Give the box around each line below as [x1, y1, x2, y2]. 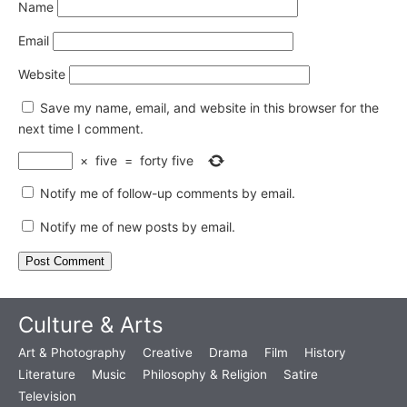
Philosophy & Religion [143, 366, 267, 382]
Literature [18, 366, 75, 382]
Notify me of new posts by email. [40, 218, 235, 234]
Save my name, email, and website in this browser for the [40, 99, 379, 115]
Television [18, 388, 76, 403]
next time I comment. [18, 120, 144, 136]
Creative [143, 344, 193, 360]
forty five [140, 152, 194, 168]
